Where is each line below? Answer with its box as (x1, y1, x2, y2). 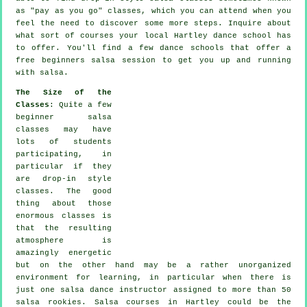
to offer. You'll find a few (16, 44, 160, 53)
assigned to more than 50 (167, 286, 292, 295)
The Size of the (16, 88, 112, 97)
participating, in (16, 150, 112, 159)
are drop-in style (16, 175, 112, 184)
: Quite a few (49, 101, 112, 110)
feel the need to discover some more (16, 19, 194, 28)
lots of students (16, 138, 112, 147)
